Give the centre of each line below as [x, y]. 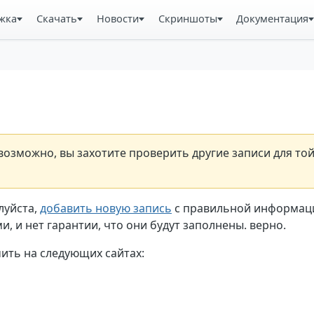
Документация [273, 18]
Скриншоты [187, 18]
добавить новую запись [106, 208]
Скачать [56, 18]
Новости [117, 18]
